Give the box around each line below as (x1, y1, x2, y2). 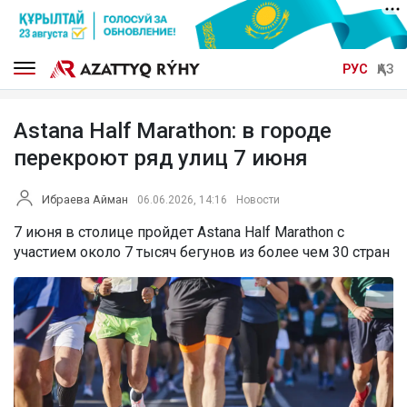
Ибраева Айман (42, 192, 128, 206)
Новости (236, 193, 280, 206)
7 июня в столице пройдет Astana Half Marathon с (14, 223, 344, 241)
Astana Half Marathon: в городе (14, 117, 332, 144)
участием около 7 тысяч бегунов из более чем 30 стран (14, 243, 390, 261)
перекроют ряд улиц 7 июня (14, 144, 308, 171)
